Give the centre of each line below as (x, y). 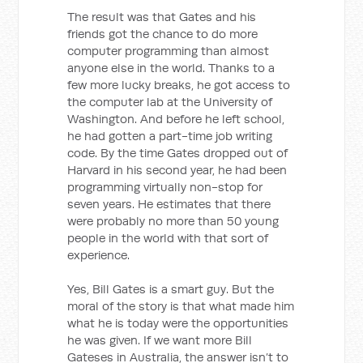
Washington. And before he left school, (176, 118)
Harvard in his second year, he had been (177, 169)
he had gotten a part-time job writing (170, 135)
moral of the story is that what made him (181, 305)
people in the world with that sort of (168, 237)
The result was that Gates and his (162, 16)
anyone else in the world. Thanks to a (171, 67)
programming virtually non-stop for (165, 186)
